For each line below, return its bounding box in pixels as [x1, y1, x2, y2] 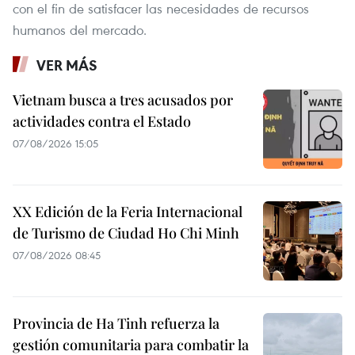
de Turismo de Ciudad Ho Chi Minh [13, 223, 239, 242]
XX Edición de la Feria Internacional [13, 201, 242, 221]
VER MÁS [36, 55, 97, 74]
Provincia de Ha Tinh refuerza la [13, 313, 219, 333]
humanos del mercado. [13, 20, 147, 39]
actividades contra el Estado [13, 111, 191, 131]
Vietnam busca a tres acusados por [13, 90, 233, 109]
